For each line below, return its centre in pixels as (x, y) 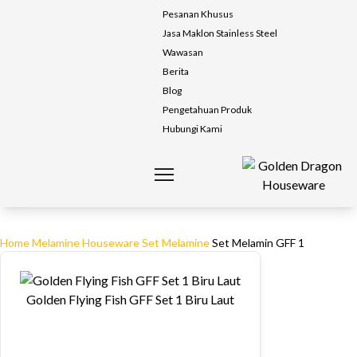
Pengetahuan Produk (207, 110)
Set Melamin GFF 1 (258, 243)
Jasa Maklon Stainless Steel (220, 33)
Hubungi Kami (192, 129)
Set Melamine (176, 243)
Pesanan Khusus (198, 14)
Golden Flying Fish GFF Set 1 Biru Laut (130, 299)
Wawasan (183, 52)
